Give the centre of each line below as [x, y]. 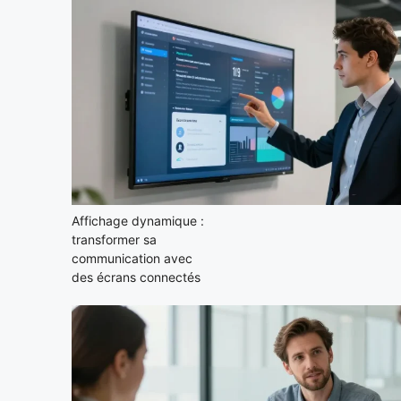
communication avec [132, 259]
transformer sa [114, 240]
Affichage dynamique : [138, 221]
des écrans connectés [136, 277]
